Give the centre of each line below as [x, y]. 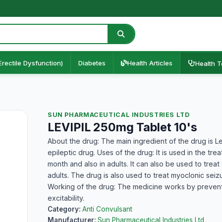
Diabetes [92, 63]
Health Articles [150, 63]
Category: [65, 209]
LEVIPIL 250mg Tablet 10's [122, 127]
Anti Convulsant [107, 209]
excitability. [66, 198]
